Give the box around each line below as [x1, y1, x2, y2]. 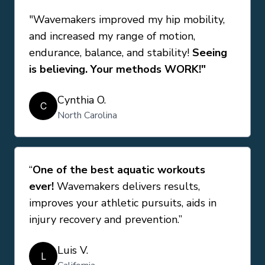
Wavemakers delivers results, [54, 179, 200, 194]
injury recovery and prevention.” [29, 212, 182, 227]
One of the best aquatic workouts [33, 163, 205, 177]
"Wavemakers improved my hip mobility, [29, 12, 225, 27]
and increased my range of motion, [29, 29, 195, 44]
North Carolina [57, 109, 117, 122]
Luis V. [57, 243, 88, 258]
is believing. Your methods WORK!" [29, 62, 206, 77]
